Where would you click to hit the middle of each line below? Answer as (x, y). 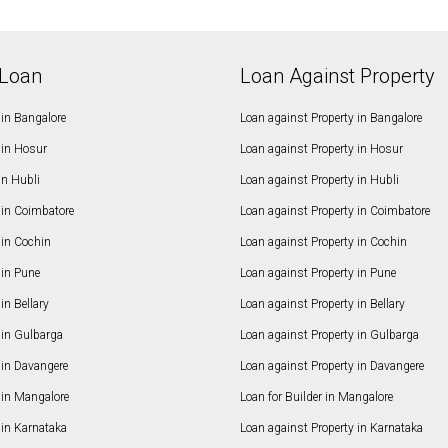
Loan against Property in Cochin (323, 242)
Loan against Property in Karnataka (331, 428)
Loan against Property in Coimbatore (334, 211)
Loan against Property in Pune (317, 273)
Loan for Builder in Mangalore (316, 397)
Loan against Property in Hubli (319, 180)
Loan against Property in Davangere (331, 366)
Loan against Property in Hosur (321, 149)
